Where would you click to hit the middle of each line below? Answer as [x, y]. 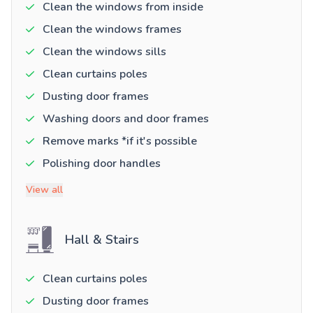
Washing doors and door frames [126, 119]
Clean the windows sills [104, 52]
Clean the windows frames [112, 30]
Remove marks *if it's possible [120, 141]
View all [44, 190]
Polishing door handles [102, 164]
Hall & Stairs [102, 240]
